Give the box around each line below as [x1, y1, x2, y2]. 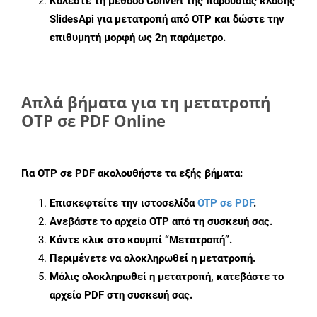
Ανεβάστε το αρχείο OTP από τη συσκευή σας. [50, 215, 272, 229]
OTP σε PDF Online [21, 110, 166, 132]
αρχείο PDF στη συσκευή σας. [50, 289, 192, 302]
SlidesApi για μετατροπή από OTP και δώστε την [50, 13, 284, 26]
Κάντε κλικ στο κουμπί [50, 234, 165, 247]
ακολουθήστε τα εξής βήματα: [95, 167, 243, 180]
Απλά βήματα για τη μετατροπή [21, 91, 270, 113]
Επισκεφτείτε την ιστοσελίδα [50, 197, 197, 210]
